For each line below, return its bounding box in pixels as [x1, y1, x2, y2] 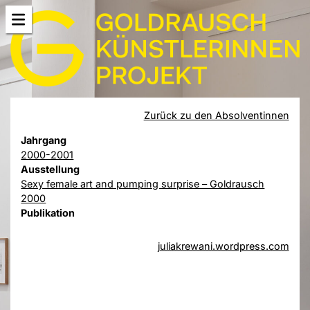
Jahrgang [21, 134, 67, 146]
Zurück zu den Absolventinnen [143, 109, 289, 121]
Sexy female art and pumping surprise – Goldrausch [21, 177, 265, 190]
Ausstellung [21, 163, 80, 175]
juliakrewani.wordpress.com [157, 240, 289, 253]
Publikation [21, 206, 75, 219]
